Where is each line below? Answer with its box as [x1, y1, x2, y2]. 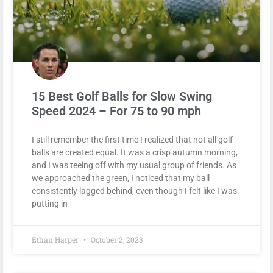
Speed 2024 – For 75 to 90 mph [32, 104, 201, 119]
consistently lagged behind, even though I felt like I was [32, 186, 237, 196]
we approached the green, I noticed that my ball [32, 173, 210, 183]
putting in [32, 199, 68, 209]
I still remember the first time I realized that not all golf [32, 135, 233, 145]
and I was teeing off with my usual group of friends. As [32, 160, 236, 171]
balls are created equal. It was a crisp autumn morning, [32, 147, 238, 158]
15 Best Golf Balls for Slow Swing [32, 89, 212, 104]
